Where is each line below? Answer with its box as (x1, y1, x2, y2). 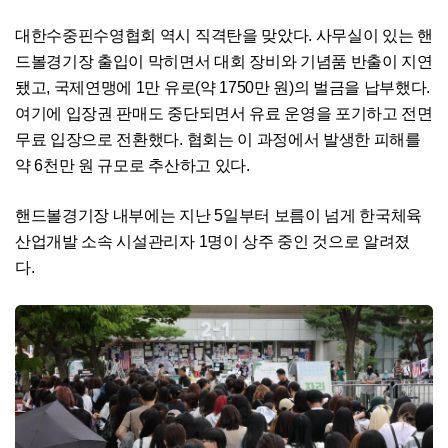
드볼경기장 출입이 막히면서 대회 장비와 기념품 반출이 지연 (15, 53, 433, 71)
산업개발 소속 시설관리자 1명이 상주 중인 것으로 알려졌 (15, 233, 411, 251)
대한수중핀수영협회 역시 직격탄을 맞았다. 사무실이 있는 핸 (15, 27, 433, 45)
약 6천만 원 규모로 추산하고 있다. (15, 157, 250, 175)
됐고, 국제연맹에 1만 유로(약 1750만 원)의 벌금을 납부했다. (15, 79, 431, 97)
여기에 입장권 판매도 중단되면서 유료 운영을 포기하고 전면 (15, 105, 433, 123)
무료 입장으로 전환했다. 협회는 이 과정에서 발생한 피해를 (15, 131, 421, 149)
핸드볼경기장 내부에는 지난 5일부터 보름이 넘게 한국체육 (15, 207, 423, 225)
